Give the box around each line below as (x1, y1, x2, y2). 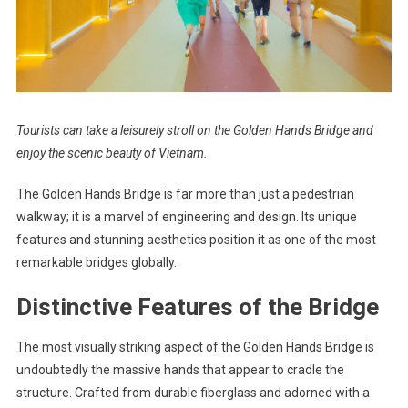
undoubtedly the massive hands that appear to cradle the (15, 362, 344, 377)
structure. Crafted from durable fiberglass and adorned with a (15, 384, 370, 400)
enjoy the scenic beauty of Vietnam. (15, 145, 208, 160)
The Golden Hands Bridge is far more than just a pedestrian (15, 186, 354, 201)
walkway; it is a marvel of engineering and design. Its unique (15, 209, 357, 224)
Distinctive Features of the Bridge (15, 292, 379, 321)
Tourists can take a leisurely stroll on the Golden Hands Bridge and (15, 122, 373, 138)
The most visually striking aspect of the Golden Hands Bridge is (15, 339, 374, 354)
